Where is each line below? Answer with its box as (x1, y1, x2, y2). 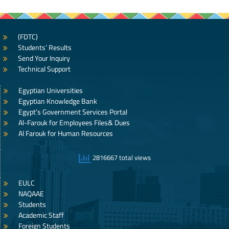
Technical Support (18, 62, 71, 76)
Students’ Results (18, 40, 72, 54)
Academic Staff (18, 208, 64, 222)
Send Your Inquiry (18, 51, 70, 65)
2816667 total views (91, 151, 151, 164)
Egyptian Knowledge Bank (18, 94, 97, 108)
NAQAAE (18, 187, 44, 200)
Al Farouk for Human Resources (18, 126, 113, 140)
